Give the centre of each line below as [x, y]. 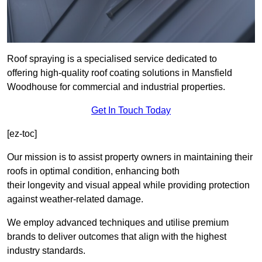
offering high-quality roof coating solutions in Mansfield [120, 73]
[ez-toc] [22, 134]
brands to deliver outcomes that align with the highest [117, 237]
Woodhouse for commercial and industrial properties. [116, 87]
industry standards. [46, 251]
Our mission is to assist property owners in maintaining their [130, 157]
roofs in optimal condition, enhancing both [93, 171]
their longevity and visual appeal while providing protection [128, 185]
